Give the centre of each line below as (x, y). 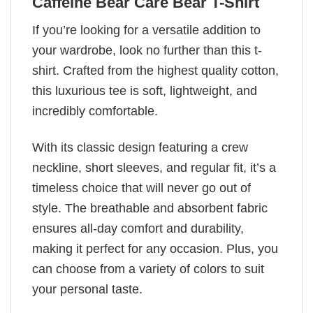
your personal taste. (87, 290)
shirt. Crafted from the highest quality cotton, (155, 70)
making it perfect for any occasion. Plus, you (155, 249)
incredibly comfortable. (95, 111)
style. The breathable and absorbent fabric (150, 209)
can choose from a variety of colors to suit (148, 269)
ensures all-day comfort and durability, (138, 229)
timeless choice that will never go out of (141, 188)
